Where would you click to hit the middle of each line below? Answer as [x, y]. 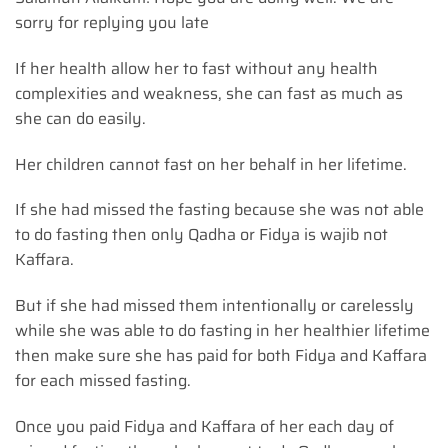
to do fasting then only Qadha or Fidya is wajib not [201, 235]
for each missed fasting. [103, 381]
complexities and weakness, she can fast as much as [209, 93]
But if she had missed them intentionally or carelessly [214, 306]
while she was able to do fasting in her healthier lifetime [222, 331]
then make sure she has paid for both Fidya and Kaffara [221, 356]
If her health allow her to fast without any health [196, 68]
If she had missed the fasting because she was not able [219, 210]
